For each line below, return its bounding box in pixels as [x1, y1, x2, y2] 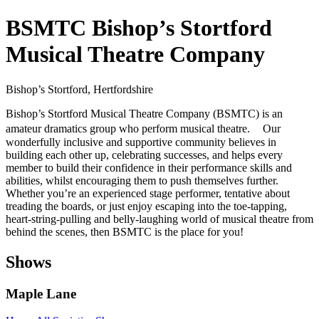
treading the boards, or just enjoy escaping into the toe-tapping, [6, 199, 287, 212]
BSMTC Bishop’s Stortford [6, 15, 272, 41]
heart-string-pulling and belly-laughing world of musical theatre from [6, 212, 313, 225]
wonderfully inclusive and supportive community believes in [6, 135, 276, 148]
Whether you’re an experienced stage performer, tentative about [6, 187, 290, 199]
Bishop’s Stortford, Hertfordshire [6, 83, 153, 95]
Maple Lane [6, 286, 76, 301]
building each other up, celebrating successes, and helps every [6, 148, 283, 161]
